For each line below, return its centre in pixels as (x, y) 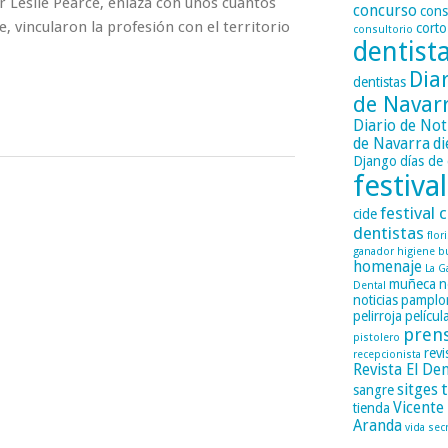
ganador (373, 251)
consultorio (382, 29)
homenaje (387, 267)
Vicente (418, 408)
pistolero (376, 337)
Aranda (377, 426)
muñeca (412, 284)
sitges (417, 390)
